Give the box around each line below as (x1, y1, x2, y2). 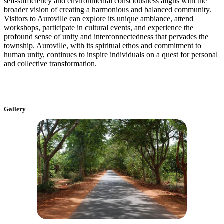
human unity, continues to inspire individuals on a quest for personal (4, 50, 218, 59)
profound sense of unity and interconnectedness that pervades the (4, 32, 208, 41)
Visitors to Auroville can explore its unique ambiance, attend (4, 14, 193, 23)
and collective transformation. (4, 59, 97, 68)
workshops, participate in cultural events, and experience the (4, 23, 193, 32)
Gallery (4, 105, 26, 113)
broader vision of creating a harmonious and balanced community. (4, 5, 211, 14)
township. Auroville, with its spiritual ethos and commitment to (4, 41, 201, 50)
